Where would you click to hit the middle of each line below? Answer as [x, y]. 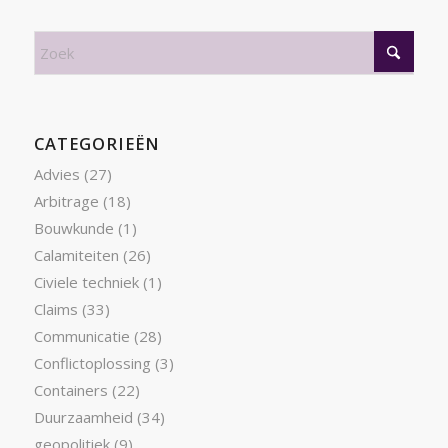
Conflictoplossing [92, 362]
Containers [70, 389]
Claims [55, 308]
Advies [56, 173]
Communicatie [81, 335]
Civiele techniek [86, 281]
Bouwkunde [73, 227]
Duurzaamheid [83, 416]
